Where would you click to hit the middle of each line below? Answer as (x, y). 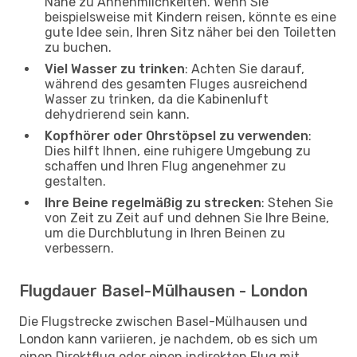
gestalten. (75, 181)
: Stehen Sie (297, 202)
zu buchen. (78, 47)
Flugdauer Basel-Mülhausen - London (163, 290)
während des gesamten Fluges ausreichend (176, 84)
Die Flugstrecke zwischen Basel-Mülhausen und (163, 321)
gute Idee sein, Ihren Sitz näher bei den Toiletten (190, 32)
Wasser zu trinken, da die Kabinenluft (157, 99)
